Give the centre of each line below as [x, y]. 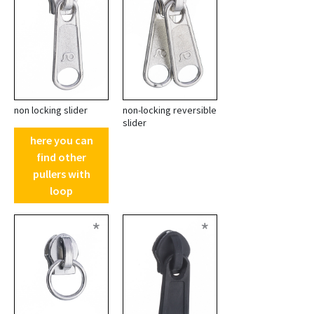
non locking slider [51, 110]
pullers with [61, 174]
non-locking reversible [170, 110]
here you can [61, 141]
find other [61, 157]
